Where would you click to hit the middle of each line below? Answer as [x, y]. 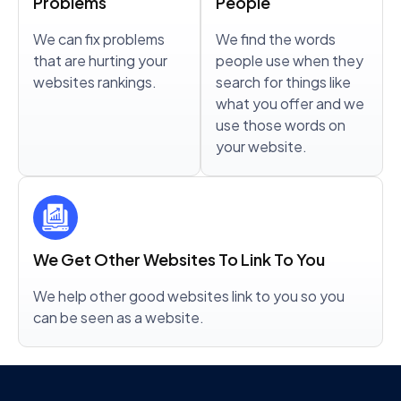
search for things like [283, 82]
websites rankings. [95, 82]
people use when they [290, 61]
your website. [261, 147]
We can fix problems [99, 39]
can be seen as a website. [119, 318]
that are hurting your [100, 61]
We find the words [276, 39]
